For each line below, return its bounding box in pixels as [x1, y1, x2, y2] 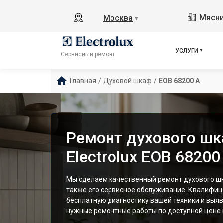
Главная [70, 77, 96, 85]
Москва [103, 13, 133, 23]
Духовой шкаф [103, 77, 152, 85]
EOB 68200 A [159, 77, 200, 85]
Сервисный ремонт [61, 51, 115, 58]
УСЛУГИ [175, 47, 199, 54]
